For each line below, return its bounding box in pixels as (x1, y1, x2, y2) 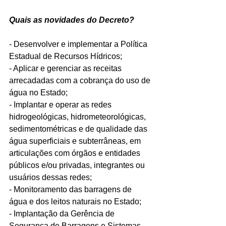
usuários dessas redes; (9, 173, 92, 182)
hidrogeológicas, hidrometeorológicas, (9, 112, 148, 121)
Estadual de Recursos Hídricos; (9, 51, 122, 61)
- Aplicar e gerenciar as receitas (9, 64, 124, 73)
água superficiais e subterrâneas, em (9, 136, 143, 145)
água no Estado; (9, 88, 68, 97)
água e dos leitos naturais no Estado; (9, 197, 141, 206)
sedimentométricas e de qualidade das (9, 124, 149, 133)
